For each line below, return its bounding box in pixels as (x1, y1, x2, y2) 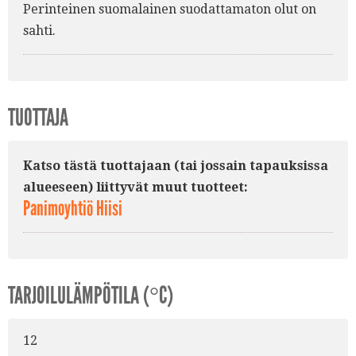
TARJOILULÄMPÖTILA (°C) (8, 281, 173, 311)
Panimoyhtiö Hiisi (23, 195, 122, 221)
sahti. (23, 22, 56, 38)
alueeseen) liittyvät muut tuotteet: (23, 179, 248, 195)
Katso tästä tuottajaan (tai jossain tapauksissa (23, 157, 328, 173)
